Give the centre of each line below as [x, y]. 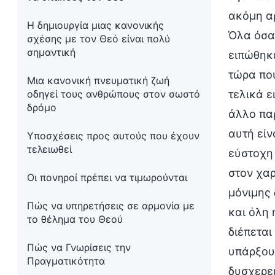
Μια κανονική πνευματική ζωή [98, 80]
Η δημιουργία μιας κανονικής [95, 25]
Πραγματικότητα [66, 261]
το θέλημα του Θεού [75, 219]
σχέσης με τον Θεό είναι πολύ [99, 39]
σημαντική [51, 52]
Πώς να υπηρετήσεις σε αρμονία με [111, 206]
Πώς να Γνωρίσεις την [79, 247]
